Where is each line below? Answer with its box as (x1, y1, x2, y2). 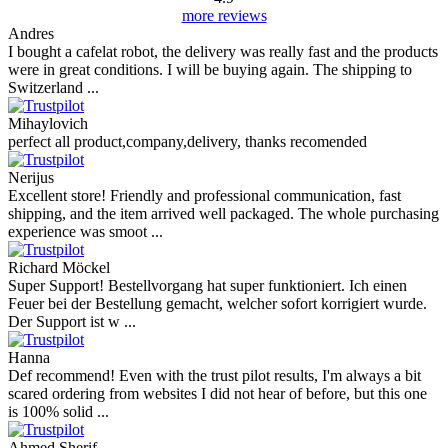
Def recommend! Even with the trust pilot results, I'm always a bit (8, 367, 421, 385)
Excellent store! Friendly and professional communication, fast (8, 187, 401, 205)
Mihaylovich (8, 115, 88, 133)
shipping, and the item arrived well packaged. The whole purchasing (8, 205, 439, 223)
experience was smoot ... (8, 223, 163, 241)
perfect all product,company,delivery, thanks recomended (8, 133, 367, 151)
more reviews (181, 7, 267, 25)
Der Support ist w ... (8, 313, 136, 331)
